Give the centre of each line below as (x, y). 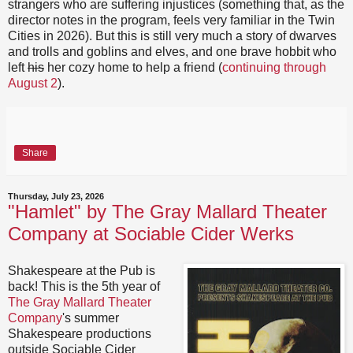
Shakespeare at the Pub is (82, 271)
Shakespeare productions (80, 334)
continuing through (274, 67)
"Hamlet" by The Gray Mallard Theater (167, 211)
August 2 (33, 83)
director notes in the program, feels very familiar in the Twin (171, 20)
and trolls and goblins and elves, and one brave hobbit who (172, 51)
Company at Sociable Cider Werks (151, 233)
